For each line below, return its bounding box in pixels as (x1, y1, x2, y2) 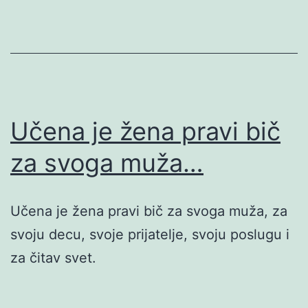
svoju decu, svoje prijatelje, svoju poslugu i (10, 225, 289, 243)
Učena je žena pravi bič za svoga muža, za (10, 202, 287, 219)
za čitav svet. (10, 249, 96, 266)
